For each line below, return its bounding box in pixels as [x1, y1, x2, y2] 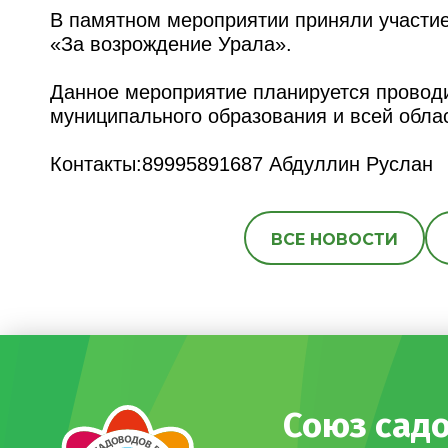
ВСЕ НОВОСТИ [271, 229, 398, 249]
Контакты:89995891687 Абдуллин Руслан [50, 152, 433, 175]
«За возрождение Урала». [50, 32, 292, 55]
